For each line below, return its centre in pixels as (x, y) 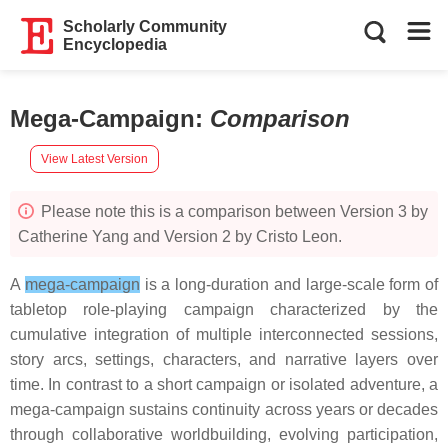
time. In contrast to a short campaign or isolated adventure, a (224, 384)
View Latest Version (94, 158)
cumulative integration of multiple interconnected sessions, (224, 334)
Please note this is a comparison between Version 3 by (232, 211)
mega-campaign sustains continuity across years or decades (224, 409)
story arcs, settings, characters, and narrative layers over (224, 359)
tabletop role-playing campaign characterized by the (224, 309)
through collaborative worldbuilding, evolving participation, (224, 434)
